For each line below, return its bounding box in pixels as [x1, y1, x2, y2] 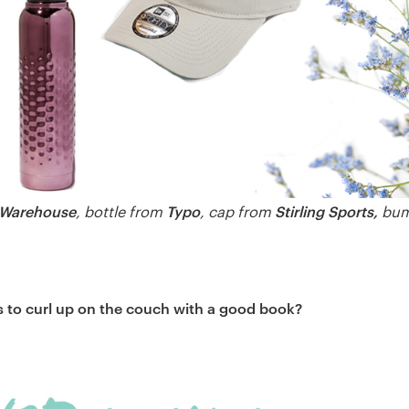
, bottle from [76, 202, 166, 222]
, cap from [200, 202, 271, 222]
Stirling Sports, [271, 201, 378, 222]
